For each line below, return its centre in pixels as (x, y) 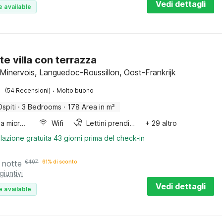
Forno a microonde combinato (23, 123)
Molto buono (75, 90)
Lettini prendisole (132, 123)
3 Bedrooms (42, 107)
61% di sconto (60, 162)
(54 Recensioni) (28, 90)
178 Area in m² (91, 107)
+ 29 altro (161, 123)
